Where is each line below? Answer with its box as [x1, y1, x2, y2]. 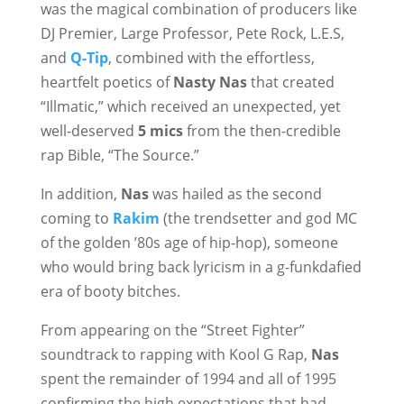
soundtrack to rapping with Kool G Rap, [40, 344, 311, 364]
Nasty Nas [172, 72, 247, 92]
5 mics [137, 121, 183, 141]
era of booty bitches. [40, 281, 180, 301]
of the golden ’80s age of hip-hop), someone [40, 233, 338, 252]
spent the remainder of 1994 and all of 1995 [40, 369, 336, 389]
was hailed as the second [148, 184, 322, 204]
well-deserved [40, 121, 138, 141]
